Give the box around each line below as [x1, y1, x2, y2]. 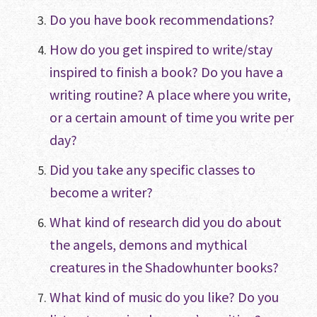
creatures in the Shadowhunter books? [50, 258, 279, 277]
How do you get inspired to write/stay [50, 40, 272, 59]
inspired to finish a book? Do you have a [50, 63, 283, 81]
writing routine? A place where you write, [50, 86, 291, 104]
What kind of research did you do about [50, 213, 282, 231]
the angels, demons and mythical [50, 236, 248, 254]
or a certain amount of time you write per [50, 108, 294, 127]
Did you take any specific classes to [50, 161, 255, 179]
